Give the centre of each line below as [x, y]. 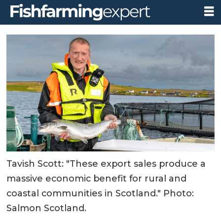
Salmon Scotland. [47, 208]
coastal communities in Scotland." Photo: [100, 194]
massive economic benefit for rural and [97, 179]
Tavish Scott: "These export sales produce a [106, 164]
